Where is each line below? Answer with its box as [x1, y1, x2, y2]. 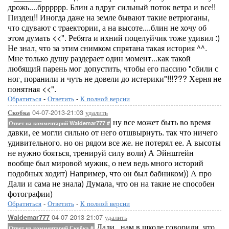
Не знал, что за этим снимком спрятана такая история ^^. [8, 42, 207, 54]
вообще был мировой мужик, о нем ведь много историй [8, 157, 203, 169]
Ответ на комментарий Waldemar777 [9, 119, 107, 127]
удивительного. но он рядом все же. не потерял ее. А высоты [8, 136, 221, 148]
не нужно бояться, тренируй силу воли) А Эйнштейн [8, 147, 194, 158]
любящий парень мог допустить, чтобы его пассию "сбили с [8, 62, 218, 74]
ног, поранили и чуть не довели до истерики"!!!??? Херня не [8, 73, 221, 84]
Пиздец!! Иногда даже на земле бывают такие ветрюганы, [8, 11, 210, 23]
